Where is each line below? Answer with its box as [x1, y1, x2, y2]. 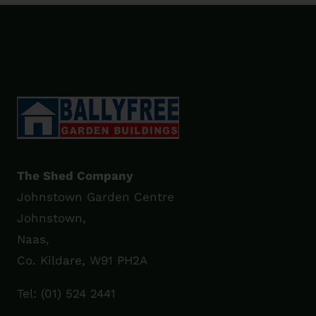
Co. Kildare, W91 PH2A [17, 253, 148, 268]
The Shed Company [17, 169, 134, 183]
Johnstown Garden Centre [17, 190, 175, 205]
